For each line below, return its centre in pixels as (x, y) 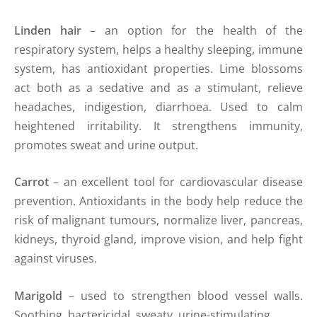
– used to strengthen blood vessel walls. (183, 296)
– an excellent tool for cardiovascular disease (176, 182)
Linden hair (52, 30)
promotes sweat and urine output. (106, 145)
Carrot (31, 182)
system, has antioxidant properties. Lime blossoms (158, 68)
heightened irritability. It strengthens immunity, (158, 126)
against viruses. (56, 259)
